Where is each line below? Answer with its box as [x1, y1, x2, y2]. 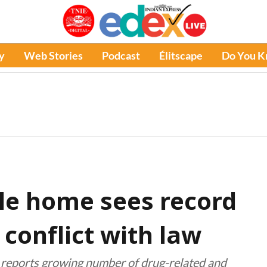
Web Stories [24, 48, 83, 62]
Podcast [102, 48, 140, 62]
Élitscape [159, 48, 203, 62]
